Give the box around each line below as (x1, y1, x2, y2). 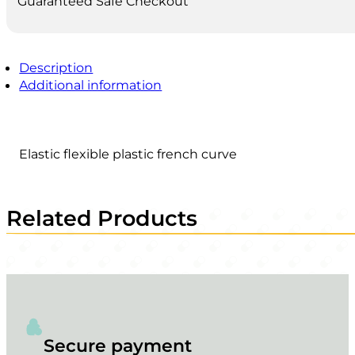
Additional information (19, 77, 162, 94)
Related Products (6, 205, 197, 232)
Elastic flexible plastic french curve (19, 146, 238, 162)
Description (19, 59, 94, 76)
